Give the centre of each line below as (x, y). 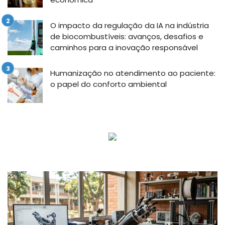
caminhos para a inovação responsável (124, 47)
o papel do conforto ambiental (108, 84)
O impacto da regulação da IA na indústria (130, 25)
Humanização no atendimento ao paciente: (133, 73)
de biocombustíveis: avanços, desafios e (127, 36)
